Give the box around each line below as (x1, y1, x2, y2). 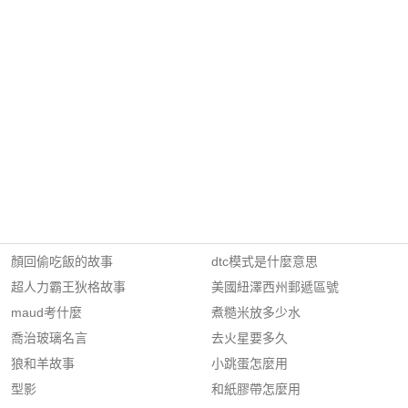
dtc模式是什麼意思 (211, 254, 318, 269)
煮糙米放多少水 (211, 305, 301, 320)
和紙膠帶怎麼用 (211, 382, 301, 396)
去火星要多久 (211, 331, 288, 345)
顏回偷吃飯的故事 (11, 254, 113, 269)
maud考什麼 (11, 305, 82, 320)
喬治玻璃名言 (11, 331, 87, 345)
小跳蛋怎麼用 (211, 356, 288, 371)
